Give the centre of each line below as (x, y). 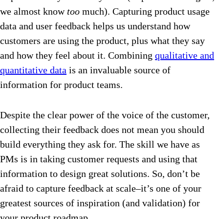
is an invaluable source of (119, 70)
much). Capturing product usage (145, 11)
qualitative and (185, 55)
